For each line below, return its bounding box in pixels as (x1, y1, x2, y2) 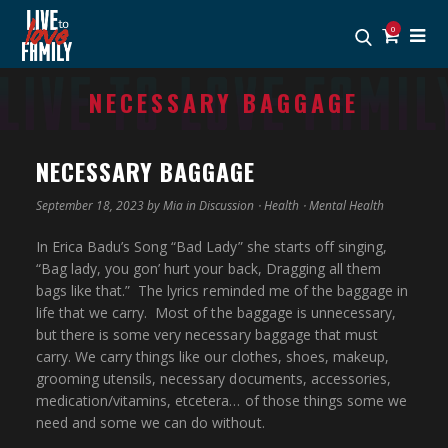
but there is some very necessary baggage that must (35, 325, 378, 345)
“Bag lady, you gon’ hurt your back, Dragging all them (35, 259, 381, 279)
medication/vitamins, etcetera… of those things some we (35, 391, 407, 411)
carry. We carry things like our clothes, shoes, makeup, (35, 347, 390, 367)
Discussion (198, 197, 254, 215)
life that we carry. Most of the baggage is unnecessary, (35, 303, 397, 323)
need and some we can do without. (35, 413, 265, 433)
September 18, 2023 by (35, 197, 163, 215)
